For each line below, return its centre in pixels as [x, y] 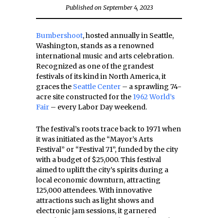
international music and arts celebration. [105, 56]
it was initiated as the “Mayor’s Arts [94, 139]
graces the [54, 87]
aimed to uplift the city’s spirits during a [102, 170]
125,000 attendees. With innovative [94, 190]
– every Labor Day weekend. [99, 107]
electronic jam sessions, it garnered [96, 211]
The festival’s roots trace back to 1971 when [109, 129]
